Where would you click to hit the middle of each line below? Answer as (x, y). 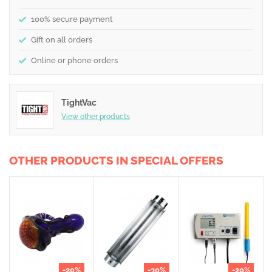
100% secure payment (72, 19)
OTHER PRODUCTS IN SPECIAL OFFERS (116, 160)
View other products (96, 116)
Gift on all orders (62, 40)
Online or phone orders (74, 60)
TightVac (79, 102)
